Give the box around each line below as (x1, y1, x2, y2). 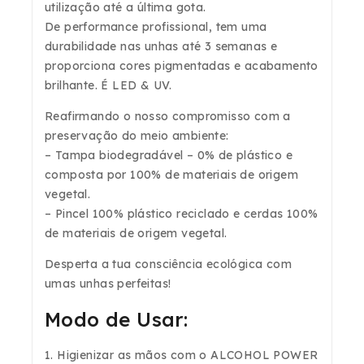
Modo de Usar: (45, 307, 188, 332)
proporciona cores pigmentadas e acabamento (45, 58, 318, 74)
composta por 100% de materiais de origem (45, 167, 298, 183)
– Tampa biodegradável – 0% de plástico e (45, 148, 292, 163)
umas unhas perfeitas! (45, 276, 171, 292)
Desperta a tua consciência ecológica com (45, 257, 292, 272)
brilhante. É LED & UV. (45, 78, 172, 93)
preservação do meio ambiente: (45, 128, 229, 144)
